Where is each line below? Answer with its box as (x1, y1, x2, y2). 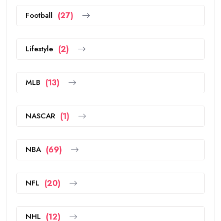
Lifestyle (26, 43, 53, 54)
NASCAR (26, 110, 55, 121)
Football (26, 10, 53, 21)
